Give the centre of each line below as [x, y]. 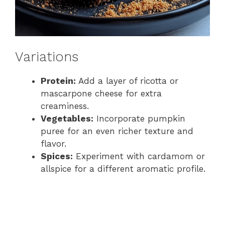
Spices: [57, 156]
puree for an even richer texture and [117, 131]
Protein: [58, 81]
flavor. [53, 144]
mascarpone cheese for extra [101, 94]
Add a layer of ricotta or [127, 81]
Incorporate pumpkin [139, 119]
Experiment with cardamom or [139, 156]
